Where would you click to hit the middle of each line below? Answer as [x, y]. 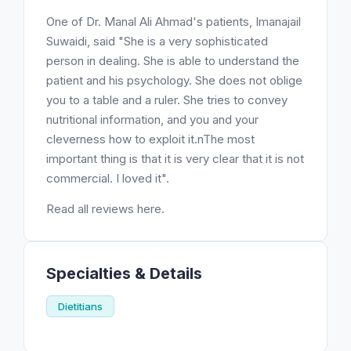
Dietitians [80, 306]
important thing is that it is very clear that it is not [175, 159]
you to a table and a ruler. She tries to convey [167, 100]
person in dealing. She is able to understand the [173, 61]
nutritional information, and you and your [152, 119]
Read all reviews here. [105, 209]
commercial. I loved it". [108, 178]
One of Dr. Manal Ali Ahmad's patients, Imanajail [174, 22]
